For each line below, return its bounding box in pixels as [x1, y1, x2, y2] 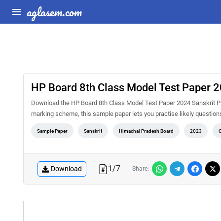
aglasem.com [27, 2, 82, 21]
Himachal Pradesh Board [118, 128, 174, 134]
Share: [132, 165, 149, 172]
